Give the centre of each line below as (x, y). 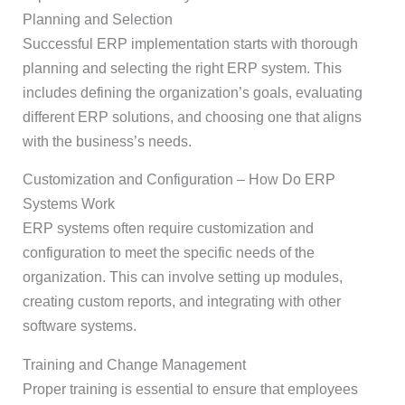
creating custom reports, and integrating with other (181, 302)
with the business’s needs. (107, 141)
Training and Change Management (134, 365)
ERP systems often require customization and (168, 229)
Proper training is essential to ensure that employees (190, 390)
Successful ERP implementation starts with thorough (190, 43)
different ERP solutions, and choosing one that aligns (192, 117)
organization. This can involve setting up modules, (182, 278)
